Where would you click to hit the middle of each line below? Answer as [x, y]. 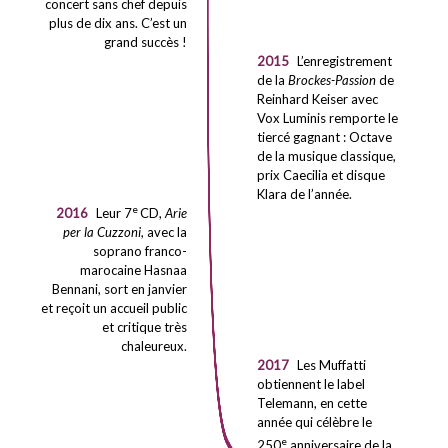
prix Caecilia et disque [320, 175]
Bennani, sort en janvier [120, 289]
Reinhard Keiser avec [317, 99]
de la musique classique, [326, 156]
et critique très [145, 327]
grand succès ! [146, 42]
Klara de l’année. [304, 194]
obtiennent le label [310, 384]
